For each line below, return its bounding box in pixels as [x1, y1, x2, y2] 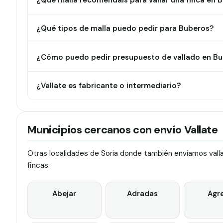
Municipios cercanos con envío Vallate [27, 122, 218, 137]
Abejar [52, 188, 77, 199]
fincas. [27, 160, 50, 170]
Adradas [127, 188, 158, 199]
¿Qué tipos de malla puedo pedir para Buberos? [36, 23, 214, 34]
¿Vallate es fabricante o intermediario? [36, 81, 181, 91]
